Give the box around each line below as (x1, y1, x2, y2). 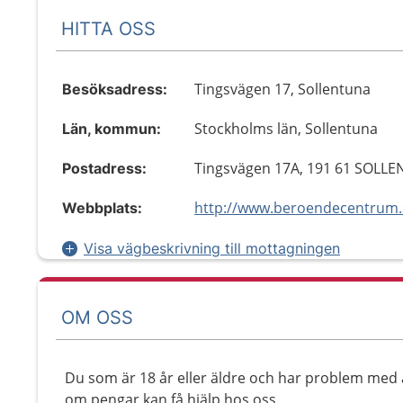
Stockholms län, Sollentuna (194, 119, 379, 139)
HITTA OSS (61, 17, 156, 40)
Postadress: (62, 159, 147, 177)
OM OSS (61, 306, 133, 328)
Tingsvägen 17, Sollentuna (194, 79, 372, 99)
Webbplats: (62, 199, 142, 217)
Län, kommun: (62, 120, 161, 138)
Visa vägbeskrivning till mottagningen (84, 239, 340, 257)
